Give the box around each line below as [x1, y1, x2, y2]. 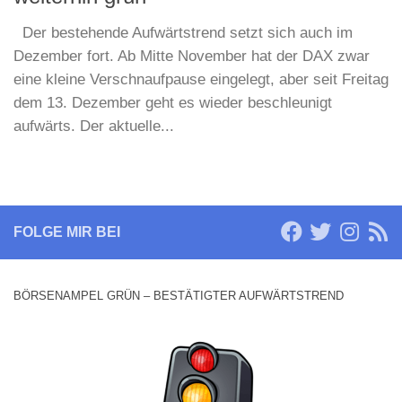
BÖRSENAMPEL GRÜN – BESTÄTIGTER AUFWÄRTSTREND [13, 288, 344, 302]
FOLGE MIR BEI [13, 223, 120, 240]
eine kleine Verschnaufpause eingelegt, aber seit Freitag [13, 70, 389, 88]
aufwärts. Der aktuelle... [13, 117, 174, 135]
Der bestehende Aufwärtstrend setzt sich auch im [13, 23, 353, 41]
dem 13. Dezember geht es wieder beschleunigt [13, 93, 332, 111]
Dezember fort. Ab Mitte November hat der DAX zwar [13, 47, 370, 65]
